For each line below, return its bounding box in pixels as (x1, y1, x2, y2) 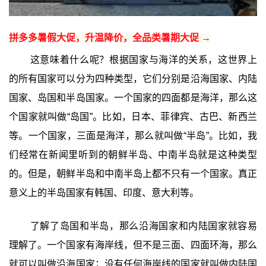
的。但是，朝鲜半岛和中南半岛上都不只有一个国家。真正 (8, 169, 258, 179)
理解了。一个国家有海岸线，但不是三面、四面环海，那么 (8, 240, 258, 251)
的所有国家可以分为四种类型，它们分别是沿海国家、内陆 (8, 74, 258, 84)
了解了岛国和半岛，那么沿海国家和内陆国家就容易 (30, 221, 258, 232)
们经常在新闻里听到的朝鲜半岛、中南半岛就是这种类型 (8, 150, 258, 160)
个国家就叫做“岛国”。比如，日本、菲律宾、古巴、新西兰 (8, 112, 258, 122)
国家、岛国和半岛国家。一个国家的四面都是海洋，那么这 (8, 93, 258, 103)
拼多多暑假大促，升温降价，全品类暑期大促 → (8, 32, 211, 43)
